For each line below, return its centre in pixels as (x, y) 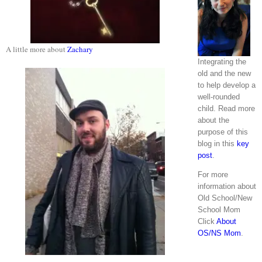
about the (213, 120)
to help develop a (226, 85)
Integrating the (222, 62)
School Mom (219, 210)
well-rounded (218, 97)
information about (227, 187)
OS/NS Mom (219, 233)
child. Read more (226, 109)
